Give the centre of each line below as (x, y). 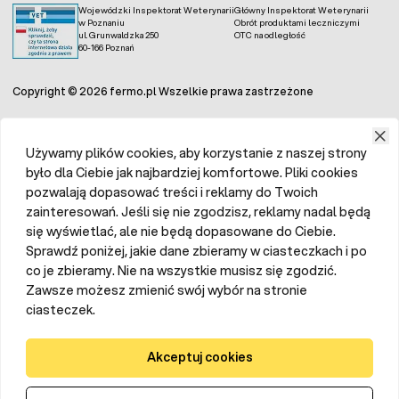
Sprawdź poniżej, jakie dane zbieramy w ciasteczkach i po (196, 251)
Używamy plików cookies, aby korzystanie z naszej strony (196, 153)
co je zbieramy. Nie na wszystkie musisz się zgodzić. (181, 270)
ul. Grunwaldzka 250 (118, 34)
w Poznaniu (102, 22)
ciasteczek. (61, 309)
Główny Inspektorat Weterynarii (301, 9)
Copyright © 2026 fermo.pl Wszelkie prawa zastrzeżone (163, 91)
